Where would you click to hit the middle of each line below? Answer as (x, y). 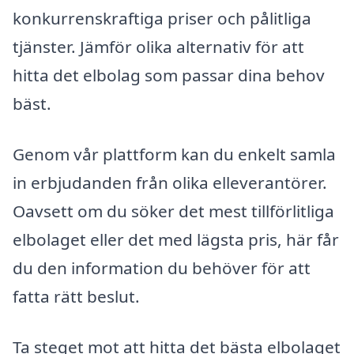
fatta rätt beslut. (76, 296)
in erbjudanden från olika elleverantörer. (170, 182)
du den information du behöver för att (162, 267)
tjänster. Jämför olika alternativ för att (158, 47)
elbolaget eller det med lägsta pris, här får (176, 239)
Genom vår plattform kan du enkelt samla (174, 154)
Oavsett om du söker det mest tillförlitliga (173, 211)
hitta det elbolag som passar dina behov (169, 75)
